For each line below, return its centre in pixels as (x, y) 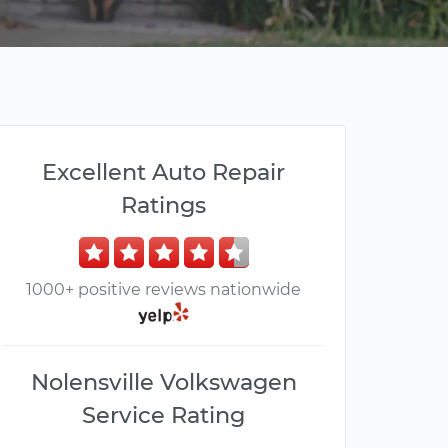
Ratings (163, 205)
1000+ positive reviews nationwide (163, 289)
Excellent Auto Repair (163, 172)
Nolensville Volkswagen (163, 382)
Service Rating (163, 415)
